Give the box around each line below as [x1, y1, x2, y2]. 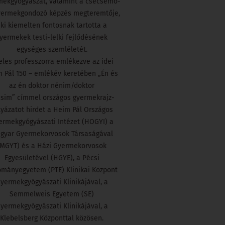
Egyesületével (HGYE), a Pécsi [4, 153, 99, 162]
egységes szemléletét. [16, 45, 87, 54]
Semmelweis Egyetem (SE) [10, 189, 94, 198]
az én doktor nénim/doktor [9, 81, 95, 90]
